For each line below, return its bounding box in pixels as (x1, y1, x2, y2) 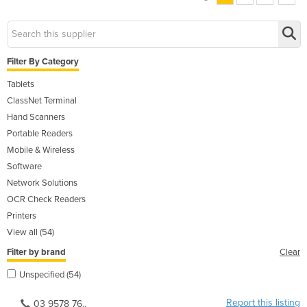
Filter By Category (7, 56, 79, 67)
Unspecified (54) (19, 269, 81, 280)
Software (7, 160, 42, 172)
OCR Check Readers (7, 193, 86, 205)
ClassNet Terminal (7, 95, 77, 106)
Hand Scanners (7, 111, 65, 123)
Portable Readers (7, 127, 73, 139)
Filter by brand (7, 246, 66, 258)
